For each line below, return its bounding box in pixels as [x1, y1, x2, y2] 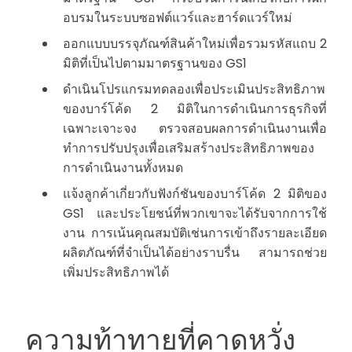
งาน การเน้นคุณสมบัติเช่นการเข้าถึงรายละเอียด [63, 224, 327, 243]
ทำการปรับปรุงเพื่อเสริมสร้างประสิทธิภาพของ [63, 139, 314, 158]
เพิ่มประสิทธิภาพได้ [63, 263, 169, 282]
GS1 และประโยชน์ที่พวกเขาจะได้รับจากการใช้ [63, 204, 327, 223]
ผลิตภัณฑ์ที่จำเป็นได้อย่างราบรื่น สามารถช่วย [63, 244, 327, 262]
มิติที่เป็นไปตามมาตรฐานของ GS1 [63, 54, 247, 73]
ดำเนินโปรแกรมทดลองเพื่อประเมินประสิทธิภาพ [63, 80, 325, 99]
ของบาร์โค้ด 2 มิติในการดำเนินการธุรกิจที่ [63, 100, 327, 119]
